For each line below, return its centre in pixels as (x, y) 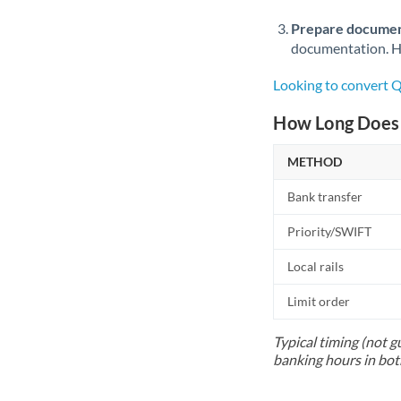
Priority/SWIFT (330, 231)
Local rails (316, 266)
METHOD (315, 162)
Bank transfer (325, 196)
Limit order (319, 301)
